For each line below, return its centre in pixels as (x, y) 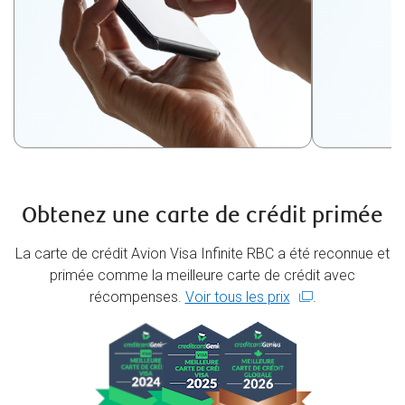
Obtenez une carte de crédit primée (202, 216)
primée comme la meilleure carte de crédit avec (202, 276)
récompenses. (137, 297)
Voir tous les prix (237, 297)
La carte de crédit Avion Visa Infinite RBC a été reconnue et (202, 254)
